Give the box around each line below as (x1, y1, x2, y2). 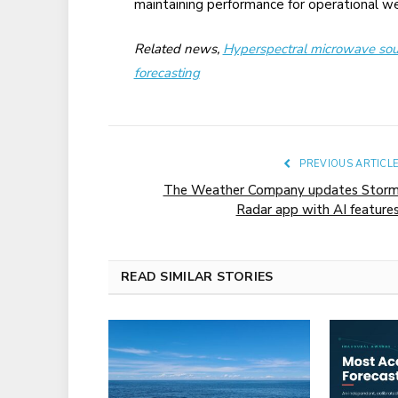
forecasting (133, 63, 200, 82)
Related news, (133, 39, 223, 58)
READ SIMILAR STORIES (121, 267, 274, 285)
